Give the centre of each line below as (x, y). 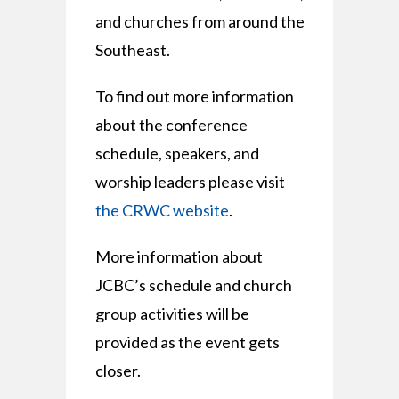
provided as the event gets (187, 342)
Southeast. (132, 50)
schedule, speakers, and (177, 153)
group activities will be (172, 313)
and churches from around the (199, 21)
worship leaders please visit (190, 182)
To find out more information (194, 96)
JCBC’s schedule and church (193, 285)
